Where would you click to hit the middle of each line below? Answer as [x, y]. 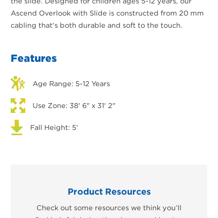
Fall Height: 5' [54, 127]
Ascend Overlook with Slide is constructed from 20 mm [108, 13]
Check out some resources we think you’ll [109, 208]
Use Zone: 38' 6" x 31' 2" [74, 106]
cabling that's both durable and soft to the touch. [97, 25]
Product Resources [109, 191]
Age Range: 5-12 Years [72, 84]
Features [34, 58]
